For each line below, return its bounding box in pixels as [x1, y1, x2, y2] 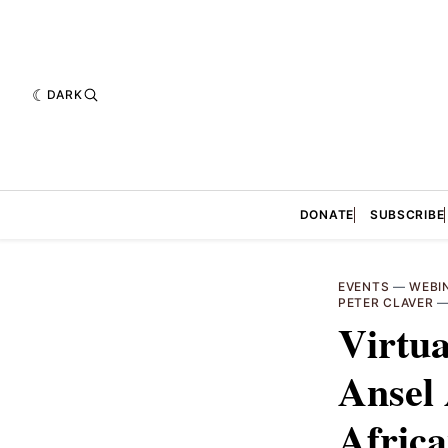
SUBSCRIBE [369, 206, 445, 222]
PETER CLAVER [338, 294, 434, 310]
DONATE [299, 206, 354, 222]
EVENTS [338, 278, 390, 294]
